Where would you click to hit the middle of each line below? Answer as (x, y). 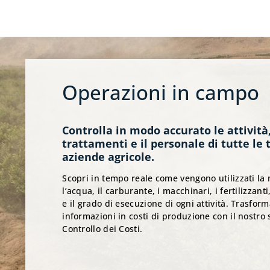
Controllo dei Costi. (102, 229)
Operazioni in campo (161, 92)
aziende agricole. (108, 157)
